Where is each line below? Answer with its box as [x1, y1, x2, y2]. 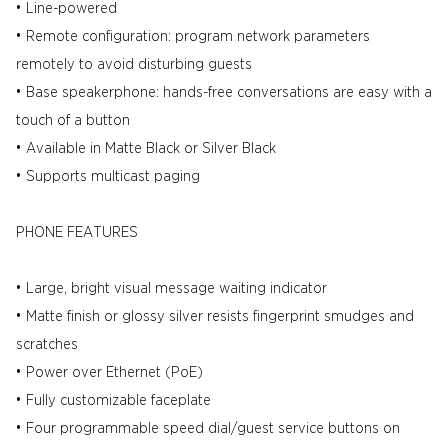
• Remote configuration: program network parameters [16, 29, 370, 45]
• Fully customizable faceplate [16, 393, 211, 409]
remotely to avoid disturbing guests [16, 57, 252, 73]
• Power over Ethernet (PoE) [16, 365, 203, 381]
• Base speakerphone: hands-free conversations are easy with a [16, 85, 432, 101]
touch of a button [16, 113, 130, 129]
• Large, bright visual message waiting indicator [16, 281, 327, 297]
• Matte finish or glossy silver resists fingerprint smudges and [16, 309, 414, 325]
